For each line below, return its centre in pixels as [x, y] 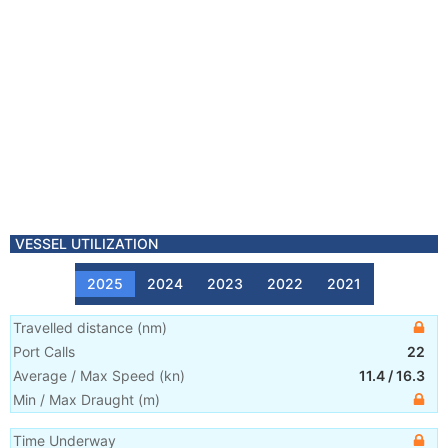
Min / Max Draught [73, 399]
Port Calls [44, 351]
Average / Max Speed [84, 375]
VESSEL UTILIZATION [86, 243]
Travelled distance [73, 327]
